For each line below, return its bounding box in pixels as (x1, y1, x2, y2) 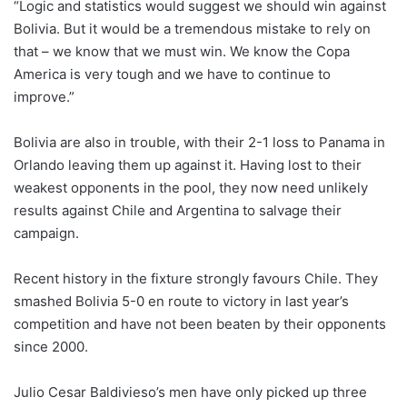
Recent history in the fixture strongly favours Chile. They (14, 269, 378, 287)
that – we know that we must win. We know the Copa (14, 42, 350, 60)
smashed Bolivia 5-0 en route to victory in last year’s (14, 292, 349, 310)
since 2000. (14, 337, 88, 355)
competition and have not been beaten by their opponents (14, 314, 386, 333)
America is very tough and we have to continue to (14, 65, 331, 83)
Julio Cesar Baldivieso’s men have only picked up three (14, 382, 367, 401)
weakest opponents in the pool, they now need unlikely (14, 178, 368, 196)
